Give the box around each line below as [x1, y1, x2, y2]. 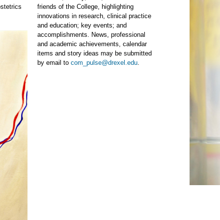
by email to [37, 59, 71, 67]
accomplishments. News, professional [37, 31, 145, 39]
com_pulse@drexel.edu [71, 59, 137, 67]
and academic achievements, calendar [37, 40, 147, 48]
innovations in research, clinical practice [37, 12, 151, 20]
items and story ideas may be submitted [37, 50, 152, 57]
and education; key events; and [37, 22, 127, 29]
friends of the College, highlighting [37, 3, 134, 11]
